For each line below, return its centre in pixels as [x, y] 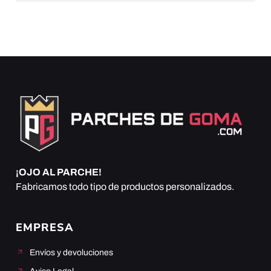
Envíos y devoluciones [71, 252]
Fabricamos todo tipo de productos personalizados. [125, 187]
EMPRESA [45, 227]
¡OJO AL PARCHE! [59, 172]
